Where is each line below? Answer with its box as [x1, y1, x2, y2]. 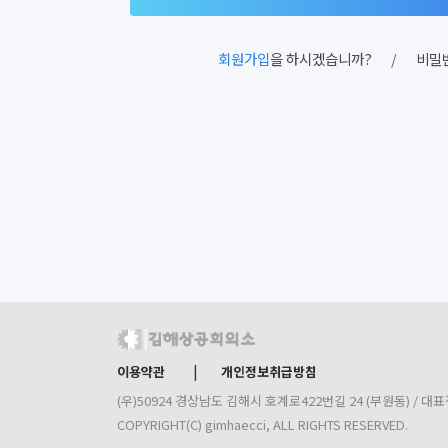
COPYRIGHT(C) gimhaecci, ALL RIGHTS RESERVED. [117, 414, 408, 434]
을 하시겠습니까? [269, 48, 372, 69]
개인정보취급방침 [221, 361, 317, 381]
